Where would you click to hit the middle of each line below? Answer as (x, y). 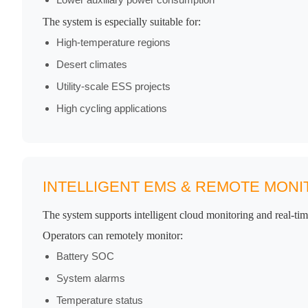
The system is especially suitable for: (122, 22)
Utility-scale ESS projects (113, 87)
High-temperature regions (113, 43)
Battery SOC (85, 256)
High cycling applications (112, 109)
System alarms (91, 278)
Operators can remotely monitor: (113, 236)
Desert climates (92, 65)
